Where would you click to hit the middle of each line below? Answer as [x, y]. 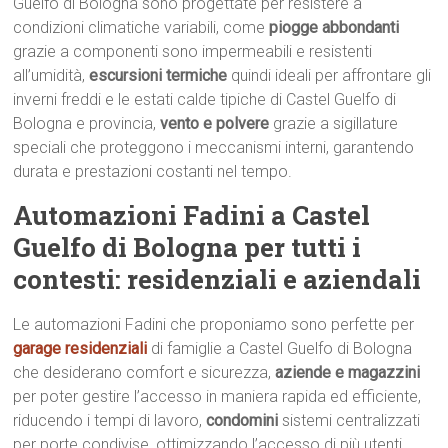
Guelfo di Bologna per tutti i [187, 247]
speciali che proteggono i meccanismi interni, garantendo [214, 147]
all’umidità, [51, 75]
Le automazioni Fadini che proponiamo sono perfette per [214, 324]
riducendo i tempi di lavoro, [110, 420]
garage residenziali [82, 348]
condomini [244, 420]
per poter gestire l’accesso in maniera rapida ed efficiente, [217, 396]
